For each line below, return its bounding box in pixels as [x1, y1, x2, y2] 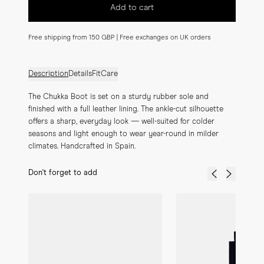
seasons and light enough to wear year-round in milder [28, 130, 219, 138]
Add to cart [110, 3, 154, 12]
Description [28, 70, 68, 78]
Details [68, 70, 92, 78]
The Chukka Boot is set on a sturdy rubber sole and [28, 93, 209, 101]
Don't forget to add [28, 169, 97, 177]
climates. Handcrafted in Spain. [28, 143, 136, 150]
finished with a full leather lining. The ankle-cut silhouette [28, 105, 223, 113]
